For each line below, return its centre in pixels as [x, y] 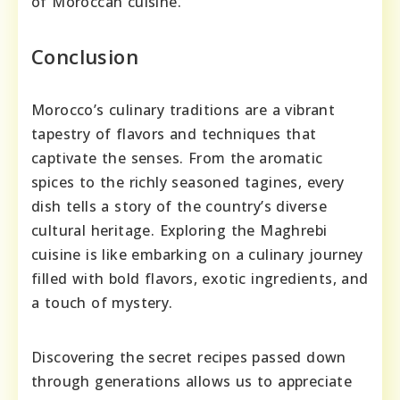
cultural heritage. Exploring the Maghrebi [179, 231]
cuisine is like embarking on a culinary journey [197, 255]
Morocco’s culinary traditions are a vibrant [183, 110]
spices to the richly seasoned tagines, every [188, 183]
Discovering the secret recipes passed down [189, 358]
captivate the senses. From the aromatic [177, 158]
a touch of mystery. [102, 303]
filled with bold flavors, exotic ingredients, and [200, 279]
